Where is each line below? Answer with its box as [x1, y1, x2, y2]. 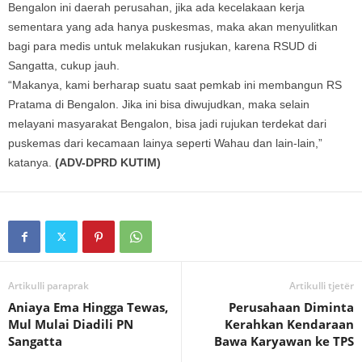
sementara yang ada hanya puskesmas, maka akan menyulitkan [8, 20, 338, 33]
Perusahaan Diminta [229, 299, 354, 315]
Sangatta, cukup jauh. [8, 59, 120, 72]
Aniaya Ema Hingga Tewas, [8, 299, 168, 315]
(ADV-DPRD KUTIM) [55, 156, 161, 169]
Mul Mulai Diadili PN [8, 316, 133, 332]
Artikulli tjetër [289, 279, 354, 293]
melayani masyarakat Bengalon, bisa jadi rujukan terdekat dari [8, 117, 326, 130]
